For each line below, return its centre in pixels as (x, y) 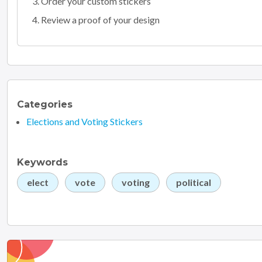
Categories (45, 104)
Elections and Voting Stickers (85, 121)
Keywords (42, 162)
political (194, 182)
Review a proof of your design (100, 19)
